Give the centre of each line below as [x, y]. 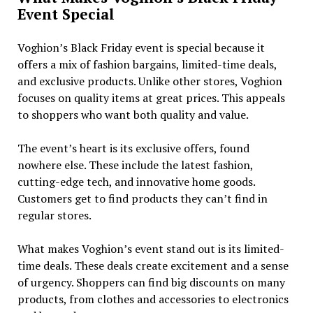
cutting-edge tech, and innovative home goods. [136, 181]
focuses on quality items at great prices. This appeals [151, 97]
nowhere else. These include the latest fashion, [135, 165]
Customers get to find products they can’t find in [142, 198]
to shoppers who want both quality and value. [133, 114]
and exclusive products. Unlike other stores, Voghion [150, 81]
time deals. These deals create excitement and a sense [153, 265]
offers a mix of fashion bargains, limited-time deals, [147, 64]
